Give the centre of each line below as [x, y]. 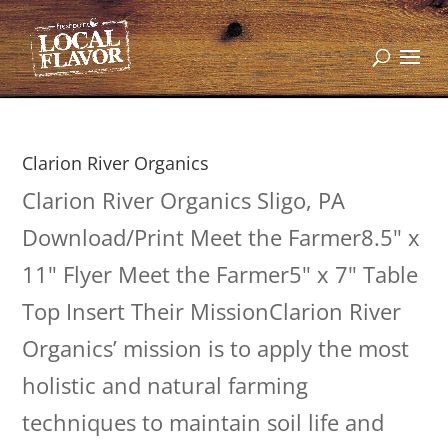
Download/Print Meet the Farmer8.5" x [221, 237]
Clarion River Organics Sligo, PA [184, 200]
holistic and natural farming [165, 385]
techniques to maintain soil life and [203, 422]
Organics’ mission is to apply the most [216, 348]
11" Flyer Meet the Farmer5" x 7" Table [220, 274]
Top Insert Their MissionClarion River [212, 311]
